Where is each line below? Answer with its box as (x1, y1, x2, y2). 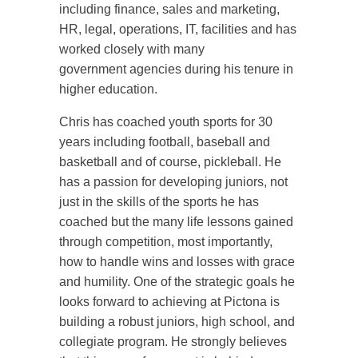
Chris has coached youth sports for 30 (59, 115, 272, 129)
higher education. (59, 82, 157, 96)
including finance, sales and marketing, (59, 2, 280, 16)
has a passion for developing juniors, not (59, 175, 288, 189)
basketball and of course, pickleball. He (59, 155, 281, 169)
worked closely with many (59, 42, 205, 56)
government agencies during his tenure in (59, 62, 293, 76)
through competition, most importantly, (59, 235, 272, 249)
